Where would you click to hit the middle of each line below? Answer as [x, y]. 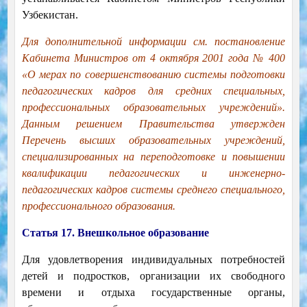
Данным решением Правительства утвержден [153, 124]
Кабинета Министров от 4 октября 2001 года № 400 [153, 58]
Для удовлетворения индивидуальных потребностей [153, 260]
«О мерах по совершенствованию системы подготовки [153, 75]
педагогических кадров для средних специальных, [153, 91]
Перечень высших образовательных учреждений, [153, 140]
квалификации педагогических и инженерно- [153, 173]
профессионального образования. [98, 206]
